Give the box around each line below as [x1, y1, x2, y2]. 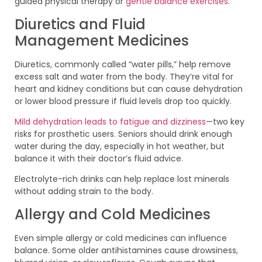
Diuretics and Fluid [15, 14, 146, 34]
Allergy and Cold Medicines [15, 204, 211, 224]
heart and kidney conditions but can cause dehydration [15, 82, 243, 95]
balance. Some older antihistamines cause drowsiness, [15, 244, 238, 256]
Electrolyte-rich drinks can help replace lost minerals [15, 173, 229, 185]
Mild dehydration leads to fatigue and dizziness [15, 116, 206, 128]
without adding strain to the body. [15, 185, 153, 198]
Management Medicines [15, 30, 189, 50]
